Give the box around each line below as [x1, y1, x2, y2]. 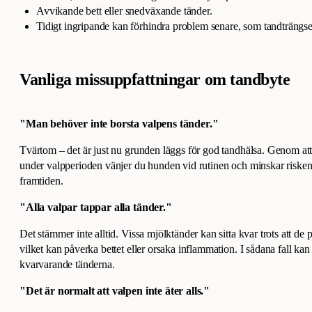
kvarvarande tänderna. [19, 258, 115, 271]
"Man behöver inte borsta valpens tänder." [19, 118, 219, 130]
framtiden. [19, 175, 63, 187]
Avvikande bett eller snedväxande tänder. [36, 5, 212, 17]
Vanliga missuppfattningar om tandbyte [19, 70, 290, 89]
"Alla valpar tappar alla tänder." [19, 201, 172, 214]
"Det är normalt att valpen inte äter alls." [19, 285, 210, 297]
